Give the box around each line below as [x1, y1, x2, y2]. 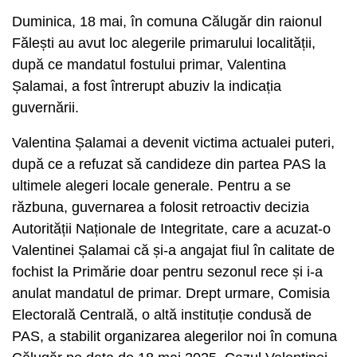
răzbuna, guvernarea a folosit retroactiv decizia [12, 198, 309, 215]
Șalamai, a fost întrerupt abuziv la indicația [12, 77, 281, 94]
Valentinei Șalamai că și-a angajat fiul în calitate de [12, 241, 335, 258]
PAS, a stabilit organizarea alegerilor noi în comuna [12, 328, 337, 344]
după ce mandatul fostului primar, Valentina [12, 56, 286, 73]
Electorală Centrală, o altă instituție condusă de [12, 306, 312, 323]
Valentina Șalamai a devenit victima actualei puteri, [12, 134, 335, 151]
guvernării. [12, 99, 79, 116]
